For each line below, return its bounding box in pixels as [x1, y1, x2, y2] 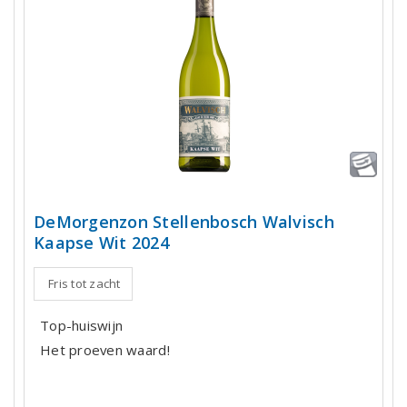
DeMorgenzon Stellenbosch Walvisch [34, 211, 334, 233]
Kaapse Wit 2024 [34, 232, 169, 254]
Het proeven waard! [40, 341, 170, 360]
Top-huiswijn [40, 316, 124, 335]
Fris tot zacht [48, 275, 121, 293]
